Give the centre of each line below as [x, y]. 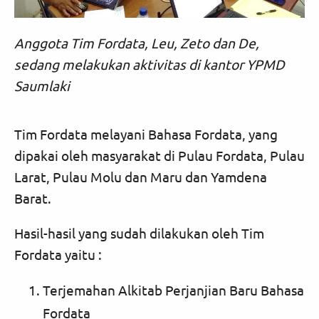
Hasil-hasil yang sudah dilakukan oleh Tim [139, 233]
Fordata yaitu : [58, 255]
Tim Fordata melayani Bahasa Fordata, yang [146, 134]
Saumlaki [42, 85]
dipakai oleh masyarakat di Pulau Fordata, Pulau [159, 155]
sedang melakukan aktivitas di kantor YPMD [150, 64]
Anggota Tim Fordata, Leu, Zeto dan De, [137, 42]
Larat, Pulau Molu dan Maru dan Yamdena [141, 176]
